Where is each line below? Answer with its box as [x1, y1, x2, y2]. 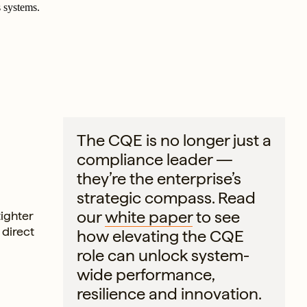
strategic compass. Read [77, 187, 256, 208]
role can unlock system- [77, 245, 249, 265]
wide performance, [77, 264, 214, 284]
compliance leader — [77, 149, 233, 169]
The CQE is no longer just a [77, 130, 271, 150]
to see [193, 206, 240, 227]
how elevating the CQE [77, 225, 244, 246]
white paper [105, 206, 193, 227]
